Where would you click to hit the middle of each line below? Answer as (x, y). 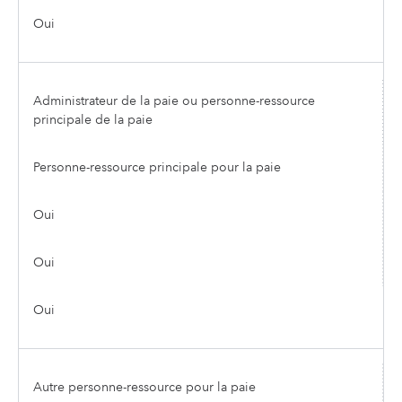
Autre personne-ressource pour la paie (144, 387)
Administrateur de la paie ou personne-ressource (174, 100)
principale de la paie (93, 119)
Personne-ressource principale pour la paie (157, 167)
